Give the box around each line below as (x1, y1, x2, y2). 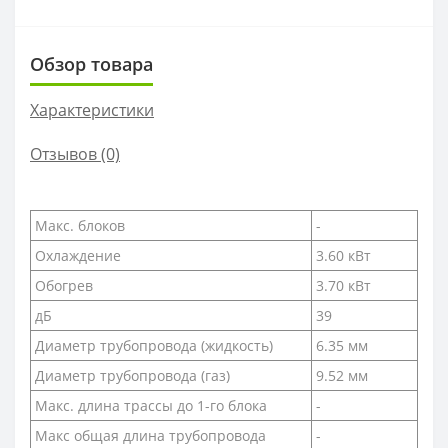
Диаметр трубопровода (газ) (35, 365, 230, 385)
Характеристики (30, 98, 154, 121)
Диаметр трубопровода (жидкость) (35, 335, 273, 355)
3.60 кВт (316, 245, 371, 265)
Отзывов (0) (30, 142, 120, 165)
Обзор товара (30, 51, 153, 76)
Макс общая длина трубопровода (35, 425, 266, 445)
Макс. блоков (35, 215, 125, 235)
